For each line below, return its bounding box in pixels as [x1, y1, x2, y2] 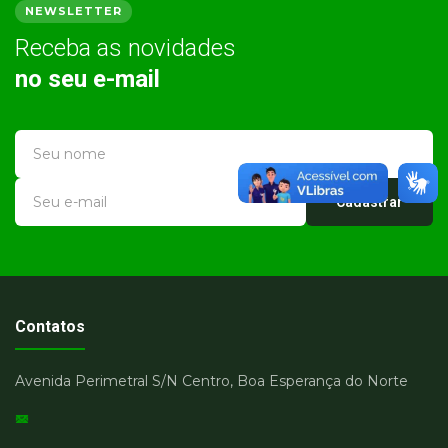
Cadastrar [336, 193, 403, 210]
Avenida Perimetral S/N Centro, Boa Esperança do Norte [15, 371, 408, 390]
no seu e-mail [15, 64, 160, 93]
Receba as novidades [15, 33, 236, 62]
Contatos [15, 316, 85, 336]
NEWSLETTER [25, 3, 122, 18]
